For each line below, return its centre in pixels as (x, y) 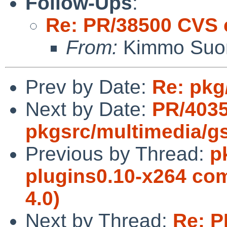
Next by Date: (89, 109)
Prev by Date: (89, 87)
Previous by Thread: (118, 154)
